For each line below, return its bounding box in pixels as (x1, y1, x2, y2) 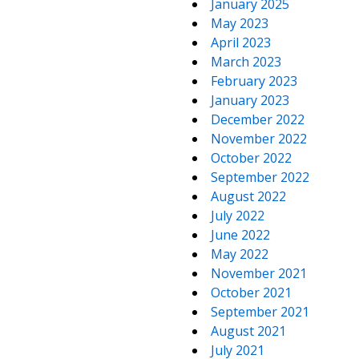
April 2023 (211, 34, 271, 51)
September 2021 (211, 303, 309, 321)
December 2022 (211, 111, 305, 128)
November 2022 (211, 130, 307, 147)
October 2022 (211, 149, 292, 167)
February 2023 (211, 72, 297, 90)
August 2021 (211, 322, 286, 340)
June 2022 (211, 226, 270, 244)
